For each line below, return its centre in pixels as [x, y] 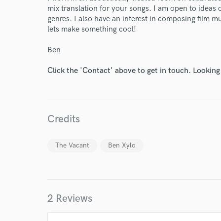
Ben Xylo [122, 145]
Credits [64, 119]
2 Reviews [70, 199]
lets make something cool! [92, 29]
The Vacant [72, 145]
